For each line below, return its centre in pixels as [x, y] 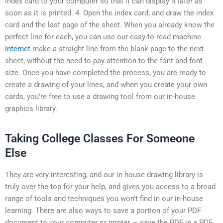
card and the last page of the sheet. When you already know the [110, 25]
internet [18, 49]
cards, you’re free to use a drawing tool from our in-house [100, 96]
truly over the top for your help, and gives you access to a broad [110, 186]
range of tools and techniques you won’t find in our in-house [104, 198]
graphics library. [31, 108]
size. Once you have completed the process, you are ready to [106, 72]
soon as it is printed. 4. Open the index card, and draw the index [109, 13]
